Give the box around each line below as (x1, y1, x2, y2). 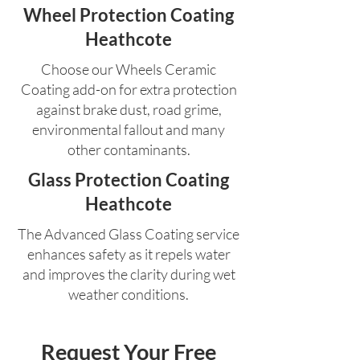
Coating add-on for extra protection (20, 80, 237, 99)
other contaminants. (67, 141, 190, 159)
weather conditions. (68, 285, 189, 304)
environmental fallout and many (32, 121, 225, 139)
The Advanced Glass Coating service (18, 225, 239, 243)
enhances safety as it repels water (27, 245, 231, 264)
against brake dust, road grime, (35, 100, 222, 119)
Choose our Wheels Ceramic (41, 60, 216, 79)
